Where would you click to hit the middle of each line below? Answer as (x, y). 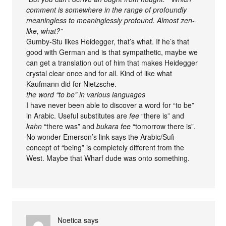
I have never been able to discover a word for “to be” (110, 105)
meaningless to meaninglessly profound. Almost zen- (111, 20)
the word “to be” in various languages (86, 95)
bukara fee (114, 126)
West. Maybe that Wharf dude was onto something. (108, 158)
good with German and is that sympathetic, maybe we (112, 52)
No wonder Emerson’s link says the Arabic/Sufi (101, 137)
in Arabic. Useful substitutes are (78, 116)
